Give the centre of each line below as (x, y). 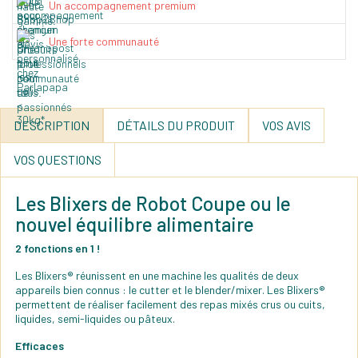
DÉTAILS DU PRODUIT (176, 125)
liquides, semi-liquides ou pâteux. (95, 319)
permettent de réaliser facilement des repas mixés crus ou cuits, (170, 304)
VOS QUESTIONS (58, 160)
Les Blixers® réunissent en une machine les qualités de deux (157, 276)
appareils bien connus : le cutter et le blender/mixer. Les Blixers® (170, 290)
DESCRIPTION (52, 125)
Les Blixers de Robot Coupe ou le (153, 204)
